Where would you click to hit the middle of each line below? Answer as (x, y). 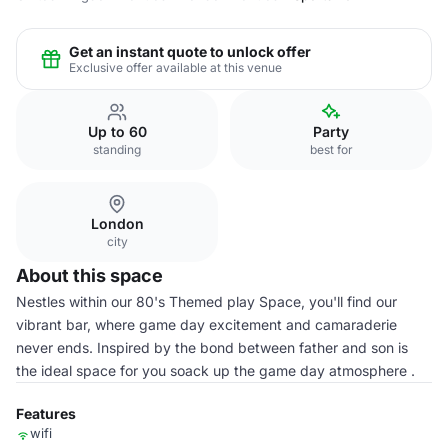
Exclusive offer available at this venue (175, 67)
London (117, 223)
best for (331, 149)
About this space (89, 275)
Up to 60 (117, 131)
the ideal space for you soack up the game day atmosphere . (215, 370)
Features (46, 413)
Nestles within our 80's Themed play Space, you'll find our (206, 301)
